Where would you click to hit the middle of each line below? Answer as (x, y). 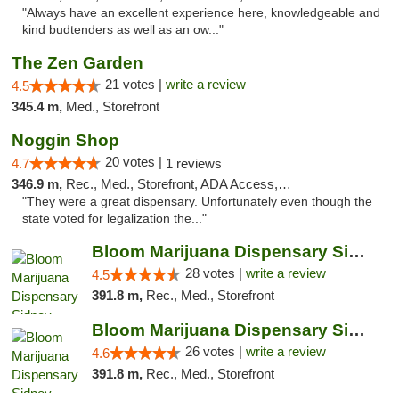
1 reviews (194, 163)
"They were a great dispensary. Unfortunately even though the (197, 202)
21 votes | (135, 84)
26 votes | (215, 351)
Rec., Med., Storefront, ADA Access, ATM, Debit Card (172, 184)
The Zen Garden (77, 63)
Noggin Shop (65, 140)
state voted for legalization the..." (114, 219)
